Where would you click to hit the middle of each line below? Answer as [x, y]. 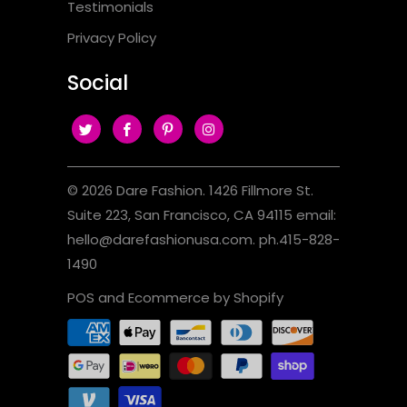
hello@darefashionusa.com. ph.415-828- [203, 240]
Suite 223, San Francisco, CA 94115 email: [202, 215]
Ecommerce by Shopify [206, 298]
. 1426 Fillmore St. [258, 191]
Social [98, 82]
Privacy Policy [112, 37]
